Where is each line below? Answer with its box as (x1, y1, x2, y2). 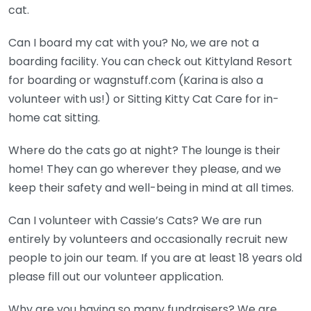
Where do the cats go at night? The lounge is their (8, 142, 280, 159)
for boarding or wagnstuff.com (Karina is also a (8, 72, 263, 89)
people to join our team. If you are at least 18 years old (8, 250, 302, 267)
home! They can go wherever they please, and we (8, 161, 281, 178)
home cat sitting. (8, 110, 100, 126)
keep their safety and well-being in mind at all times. (8, 180, 294, 196)
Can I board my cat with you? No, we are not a (8, 35, 259, 51)
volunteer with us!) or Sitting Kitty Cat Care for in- (8, 91, 279, 108)
